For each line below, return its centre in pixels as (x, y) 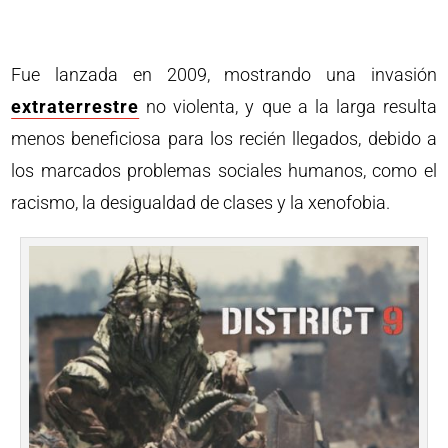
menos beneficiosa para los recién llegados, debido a (224, 138)
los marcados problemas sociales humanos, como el (224, 170)
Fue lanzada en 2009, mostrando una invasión (224, 74)
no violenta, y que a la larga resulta (288, 106)
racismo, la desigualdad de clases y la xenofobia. (201, 202)
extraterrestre (75, 106)
